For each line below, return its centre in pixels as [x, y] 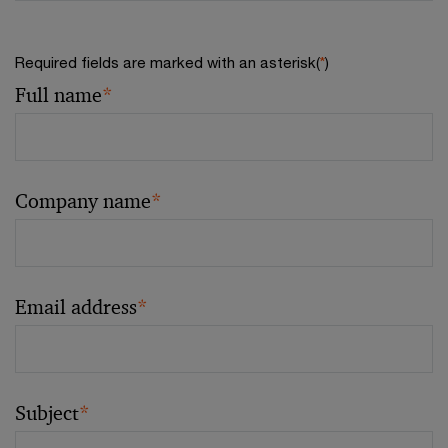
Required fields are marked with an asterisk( [167, 62]
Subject [47, 413]
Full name [58, 95]
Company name [83, 201]
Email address [76, 307]
